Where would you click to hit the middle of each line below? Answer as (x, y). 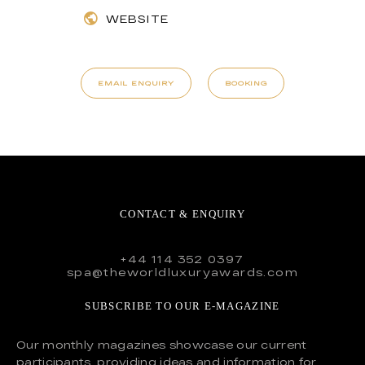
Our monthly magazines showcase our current (162, 345)
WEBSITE (137, 19)
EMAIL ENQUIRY (136, 84)
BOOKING (246, 84)
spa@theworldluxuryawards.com (182, 272)
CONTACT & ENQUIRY (182, 213)
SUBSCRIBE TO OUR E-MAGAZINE (182, 306)
